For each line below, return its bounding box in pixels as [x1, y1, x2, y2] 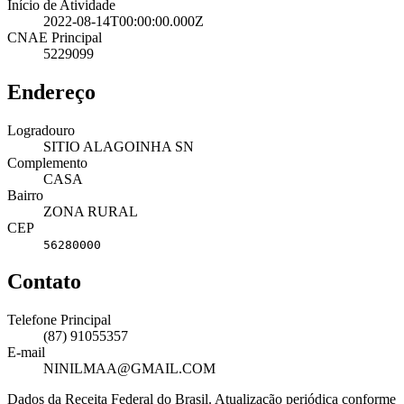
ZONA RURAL [43, 203, 138, 219]
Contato [7, 270, 81, 294]
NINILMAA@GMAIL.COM [43, 361, 216, 377]
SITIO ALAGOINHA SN [43, 138, 194, 154]
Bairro [7, 187, 43, 203]
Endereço [7, 79, 96, 104]
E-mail [7, 344, 45, 361]
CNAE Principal [7, 29, 102, 45]
